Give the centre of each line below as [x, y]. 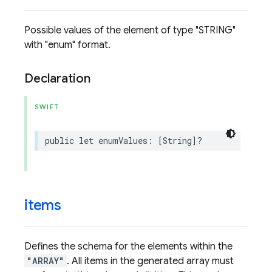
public [59, 141]
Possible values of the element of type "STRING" [130, 30]
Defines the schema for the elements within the [128, 246]
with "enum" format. [67, 45]
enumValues [123, 141]
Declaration [57, 79]
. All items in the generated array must [150, 261]
